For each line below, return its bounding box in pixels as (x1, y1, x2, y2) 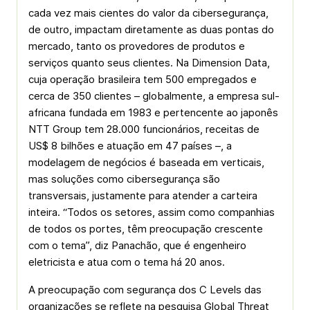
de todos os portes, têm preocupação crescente (28, 222, 263, 235)
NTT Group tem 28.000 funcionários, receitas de (28, 122, 259, 136)
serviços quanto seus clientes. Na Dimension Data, (28, 56, 270, 69)
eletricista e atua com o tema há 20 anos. (28, 255, 225, 268)
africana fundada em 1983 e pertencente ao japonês (28, 106, 278, 119)
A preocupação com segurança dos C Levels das (28, 283, 262, 296)
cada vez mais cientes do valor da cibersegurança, (28, 6, 268, 19)
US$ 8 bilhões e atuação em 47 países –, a (28, 139, 232, 152)
